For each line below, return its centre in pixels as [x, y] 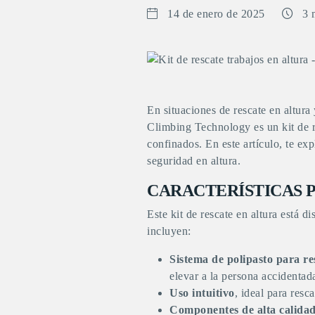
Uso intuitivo [202, 292]
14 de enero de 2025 [216, 13]
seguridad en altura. [194, 160]
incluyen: [169, 231]
